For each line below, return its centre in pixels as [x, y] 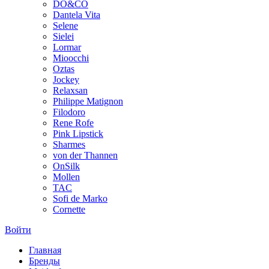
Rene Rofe [73, 123]
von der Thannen [85, 155]
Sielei [63, 36]
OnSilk [66, 166]
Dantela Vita [77, 15]
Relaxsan [70, 90]
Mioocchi [71, 58]
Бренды [44, 261]
